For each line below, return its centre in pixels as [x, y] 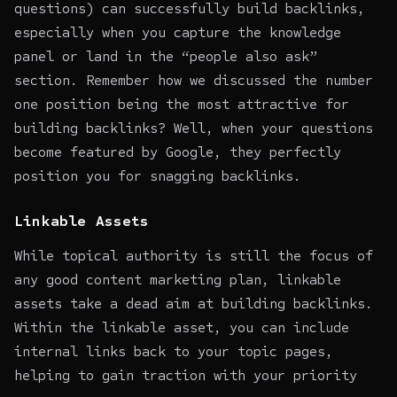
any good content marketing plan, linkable [178, 279]
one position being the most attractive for [182, 104]
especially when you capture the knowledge [178, 32]
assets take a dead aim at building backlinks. [194, 303]
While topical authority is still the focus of [194, 255]
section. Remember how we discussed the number [194, 80]
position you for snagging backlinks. [158, 175]
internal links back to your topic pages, [174, 351]
